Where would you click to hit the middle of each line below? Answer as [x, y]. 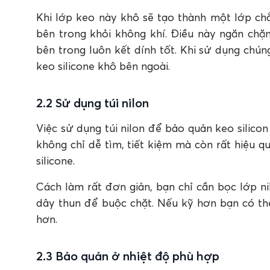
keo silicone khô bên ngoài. [106, 66]
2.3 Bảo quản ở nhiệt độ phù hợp [128, 256]
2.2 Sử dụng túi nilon [93, 102]
